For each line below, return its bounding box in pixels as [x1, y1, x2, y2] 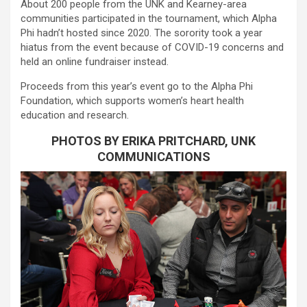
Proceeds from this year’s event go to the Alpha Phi [21, 79, 253, 93]
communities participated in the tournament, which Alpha [21, 12, 277, 25]
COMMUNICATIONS [97, 149, 210, 164]
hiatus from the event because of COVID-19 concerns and [21, 40, 284, 53]
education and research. [21, 108, 129, 121]
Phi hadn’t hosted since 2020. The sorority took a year [21, 26, 262, 39]
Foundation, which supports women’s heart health [21, 94, 244, 107]
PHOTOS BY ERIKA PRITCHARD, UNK [51, 133, 256, 148]
